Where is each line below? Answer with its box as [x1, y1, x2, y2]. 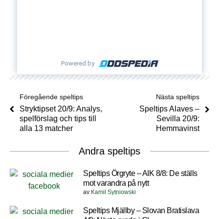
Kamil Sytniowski [91, 188, 136, 196]
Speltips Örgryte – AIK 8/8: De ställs [83, 169, 197, 177]
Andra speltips [79, 145, 140, 156]
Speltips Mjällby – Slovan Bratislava [83, 206, 199, 215]
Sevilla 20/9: [156, 114, 199, 123]
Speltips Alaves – [139, 104, 199, 113]
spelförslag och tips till [20, 114, 96, 123]
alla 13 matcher [20, 124, 73, 132]
